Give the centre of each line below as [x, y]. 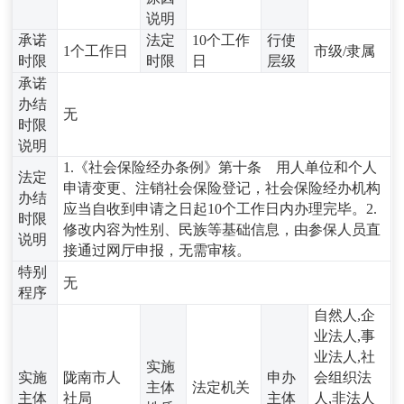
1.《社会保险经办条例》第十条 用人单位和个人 [220, 167]
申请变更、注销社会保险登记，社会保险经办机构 [222, 188]
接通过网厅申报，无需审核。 [157, 250]
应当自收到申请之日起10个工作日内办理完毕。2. [220, 208]
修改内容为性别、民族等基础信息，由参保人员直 [222, 229]
